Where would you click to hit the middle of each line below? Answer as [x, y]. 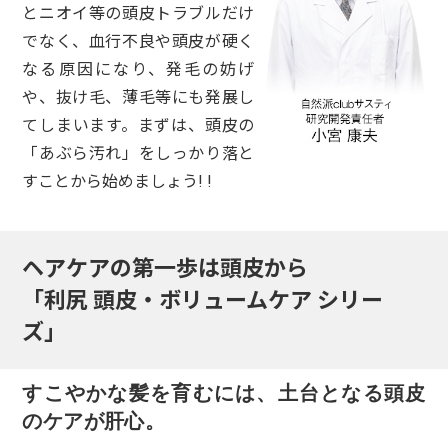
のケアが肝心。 [94, 420]
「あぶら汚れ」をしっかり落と [138, 153]
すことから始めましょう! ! [119, 181]
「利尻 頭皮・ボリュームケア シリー [203, 300]
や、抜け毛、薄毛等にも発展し [138, 97]
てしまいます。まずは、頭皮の [138, 125]
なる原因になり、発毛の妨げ [138, 69]
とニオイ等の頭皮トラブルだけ [138, 13]
